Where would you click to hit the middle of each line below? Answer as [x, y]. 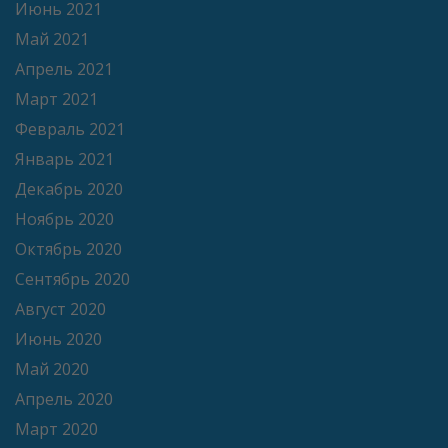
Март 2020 [56, 429]
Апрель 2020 [64, 399]
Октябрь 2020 [68, 249]
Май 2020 [52, 369]
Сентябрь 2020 [72, 279]
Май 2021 [52, 39]
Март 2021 [56, 99]
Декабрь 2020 [69, 189]
